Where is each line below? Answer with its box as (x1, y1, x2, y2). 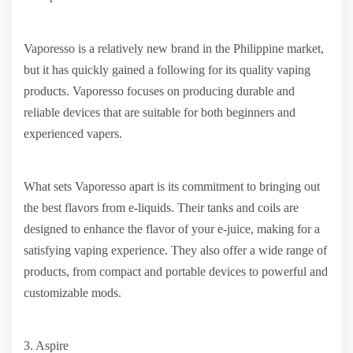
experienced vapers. (24, 127, 122, 140)
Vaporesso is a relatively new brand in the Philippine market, (24, 42, 324, 55)
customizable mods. (24, 286, 121, 299)
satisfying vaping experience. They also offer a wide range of (24, 243, 327, 257)
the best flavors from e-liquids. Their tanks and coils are (24, 201, 299, 214)
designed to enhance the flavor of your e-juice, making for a (24, 222, 320, 236)
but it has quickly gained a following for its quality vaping (24, 63, 310, 76)
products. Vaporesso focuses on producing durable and (24, 84, 295, 98)
